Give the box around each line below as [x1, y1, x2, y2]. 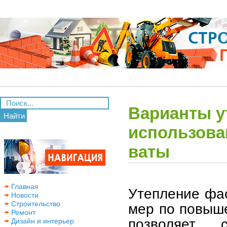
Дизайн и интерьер [9, 217, 74, 225]
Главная [9, 182, 39, 191]
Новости [9, 191, 39, 199]
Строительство [9, 200, 60, 208]
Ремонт [9, 208, 35, 216]
